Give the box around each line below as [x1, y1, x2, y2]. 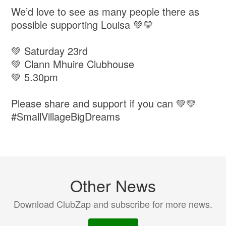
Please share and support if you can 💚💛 [11, 96, 197, 111]
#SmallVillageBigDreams [11, 109, 121, 124]
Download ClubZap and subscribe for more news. [14, 197, 212, 211]
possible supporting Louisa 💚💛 [11, 17, 154, 32]
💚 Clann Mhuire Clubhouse [11, 56, 135, 72]
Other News [70, 174, 156, 197]
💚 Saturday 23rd [11, 43, 88, 59]
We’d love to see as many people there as [11, 4, 200, 19]
